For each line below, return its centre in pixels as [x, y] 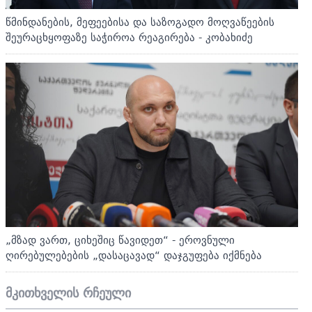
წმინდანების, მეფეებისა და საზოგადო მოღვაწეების [140, 22]
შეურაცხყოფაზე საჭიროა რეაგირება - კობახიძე [129, 37]
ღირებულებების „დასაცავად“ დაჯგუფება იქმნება [134, 256]
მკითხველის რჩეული [68, 293]
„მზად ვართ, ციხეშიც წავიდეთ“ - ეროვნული [120, 240]
